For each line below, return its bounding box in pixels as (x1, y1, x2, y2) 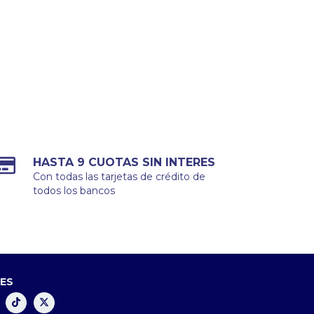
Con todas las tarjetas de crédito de (33, 170, 206, 183)
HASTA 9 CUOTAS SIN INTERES (33, 155, 216, 169)
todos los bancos (33, 184, 116, 197)
